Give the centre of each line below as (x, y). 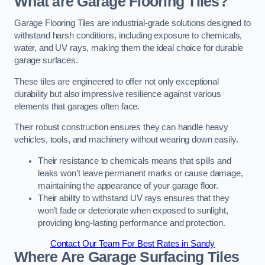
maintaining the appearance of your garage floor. (128, 185)
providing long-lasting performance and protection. (132, 223)
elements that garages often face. (77, 106)
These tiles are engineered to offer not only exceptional (117, 81)
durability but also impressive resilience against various (118, 94)
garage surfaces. (46, 61)
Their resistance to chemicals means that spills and (135, 161)
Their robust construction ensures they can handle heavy (122, 127)
